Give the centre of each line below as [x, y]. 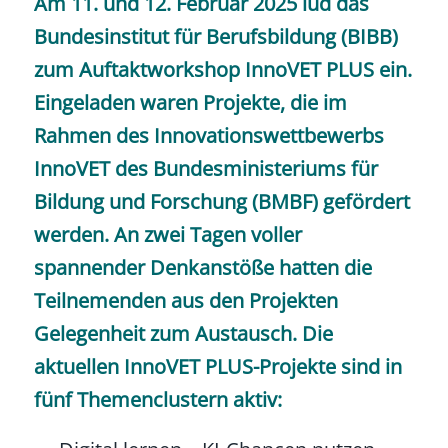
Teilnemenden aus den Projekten [185, 300]
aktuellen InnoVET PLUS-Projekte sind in [217, 366]
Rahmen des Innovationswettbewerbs [208, 135]
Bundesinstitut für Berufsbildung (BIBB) [215, 36]
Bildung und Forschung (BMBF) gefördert [221, 201]
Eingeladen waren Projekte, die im [190, 102]
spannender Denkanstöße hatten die [202, 267]
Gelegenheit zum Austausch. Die [183, 333]
